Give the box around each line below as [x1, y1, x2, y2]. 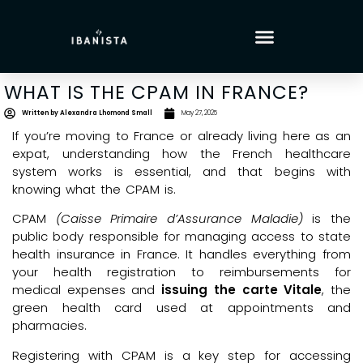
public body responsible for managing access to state [12, 228, 351, 246]
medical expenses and [12, 281, 162, 299]
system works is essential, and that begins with [12, 163, 351, 180]
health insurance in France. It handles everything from [12, 246, 351, 263]
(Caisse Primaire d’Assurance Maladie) [55, 210, 303, 228]
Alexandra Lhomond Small [58, 109, 152, 117]
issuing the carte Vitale [161, 281, 322, 299]
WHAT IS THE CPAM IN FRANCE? [4, 79, 309, 105]
